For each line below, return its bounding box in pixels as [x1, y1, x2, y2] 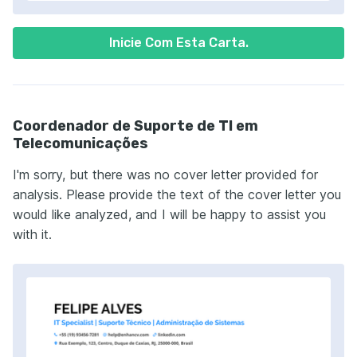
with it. [13, 226, 52, 243]
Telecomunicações [13, 135, 148, 153]
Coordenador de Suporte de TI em [13, 117, 258, 135]
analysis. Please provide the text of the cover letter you [13, 186, 341, 203]
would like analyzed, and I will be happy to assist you [13, 206, 326, 223]
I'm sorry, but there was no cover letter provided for [13, 167, 318, 183]
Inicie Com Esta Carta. [108, 35, 249, 51]
